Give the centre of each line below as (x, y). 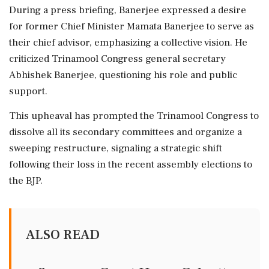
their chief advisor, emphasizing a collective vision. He (128, 42)
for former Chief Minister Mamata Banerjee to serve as (131, 26)
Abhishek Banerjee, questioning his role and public (123, 75)
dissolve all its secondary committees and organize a (125, 132)
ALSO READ (63, 234)
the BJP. (26, 180)
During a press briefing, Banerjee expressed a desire (128, 10)
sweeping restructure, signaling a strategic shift (116, 148)
